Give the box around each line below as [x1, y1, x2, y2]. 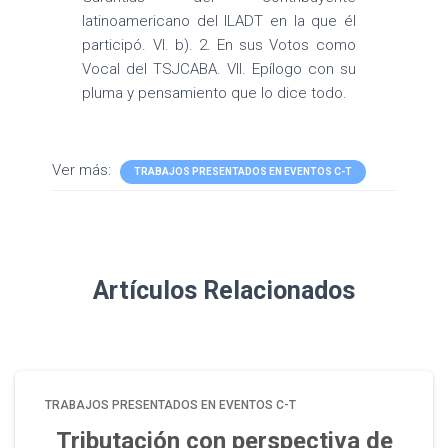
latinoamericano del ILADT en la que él [82, 12, 356, 30]
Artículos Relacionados [93, 276, 355, 305]
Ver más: [52, 161, 116, 179]
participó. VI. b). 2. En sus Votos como [82, 36, 356, 54]
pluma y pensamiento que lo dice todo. [82, 84, 348, 102]
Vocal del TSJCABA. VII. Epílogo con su [82, 60, 356, 78]
